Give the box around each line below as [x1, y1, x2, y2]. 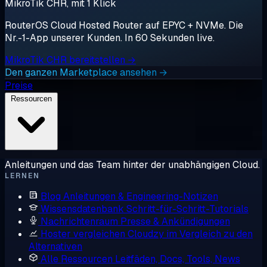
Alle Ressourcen [41, 253, 113, 265]
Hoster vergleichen [41, 228, 125, 240]
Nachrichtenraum [41, 215, 118, 228]
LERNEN [5, 171, 40, 181]
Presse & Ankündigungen [120, 215, 230, 228]
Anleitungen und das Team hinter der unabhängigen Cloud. [5, 159, 260, 171]
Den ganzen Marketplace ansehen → [5, 66, 167, 79]
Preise [5, 79, 33, 92]
